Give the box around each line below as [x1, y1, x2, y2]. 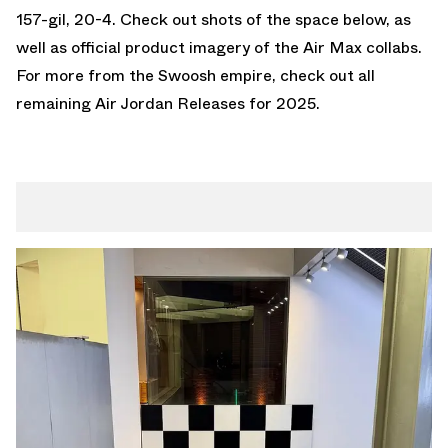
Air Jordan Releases [95, 91, 245, 115]
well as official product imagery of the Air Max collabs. [16, 35, 422, 59]
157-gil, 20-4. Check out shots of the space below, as [16, 7, 411, 31]
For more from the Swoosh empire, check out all [16, 63, 375, 87]
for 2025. [245, 91, 320, 115]
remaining [16, 91, 95, 115]
